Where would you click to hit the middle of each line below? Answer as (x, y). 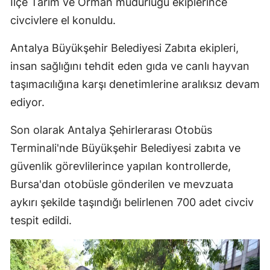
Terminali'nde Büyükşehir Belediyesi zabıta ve (125, 148)
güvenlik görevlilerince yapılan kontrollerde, (121, 166)
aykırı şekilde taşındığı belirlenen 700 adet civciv (132, 202)
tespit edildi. (41, 221)
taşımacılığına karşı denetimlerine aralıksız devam (135, 84)
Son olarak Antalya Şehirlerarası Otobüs (111, 130)
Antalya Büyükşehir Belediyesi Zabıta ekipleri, (124, 48)
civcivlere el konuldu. (63, 20)
